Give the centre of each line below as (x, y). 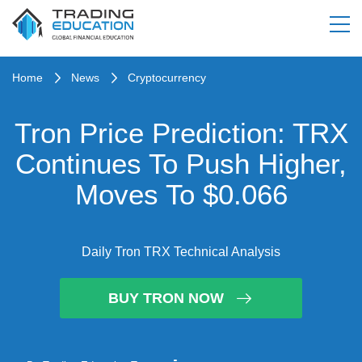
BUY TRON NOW (166, 298)
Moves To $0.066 (181, 194)
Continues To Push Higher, (181, 164)
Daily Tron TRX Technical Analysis (181, 252)
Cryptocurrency (167, 78)
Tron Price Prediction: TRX (181, 133)
